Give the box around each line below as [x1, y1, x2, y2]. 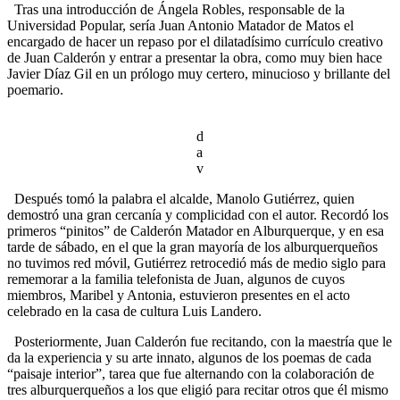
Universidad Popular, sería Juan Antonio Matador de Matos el [7, 18, 354, 34]
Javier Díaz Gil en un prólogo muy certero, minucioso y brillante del [7, 66, 390, 82]
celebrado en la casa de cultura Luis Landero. [7, 304, 262, 320]
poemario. [7, 82, 63, 98]
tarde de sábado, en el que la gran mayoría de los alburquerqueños [7, 239, 378, 255]
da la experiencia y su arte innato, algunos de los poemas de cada [7, 350, 371, 366]
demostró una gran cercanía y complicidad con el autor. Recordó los [7, 207, 388, 223]
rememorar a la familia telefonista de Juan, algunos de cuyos [7, 271, 345, 287]
